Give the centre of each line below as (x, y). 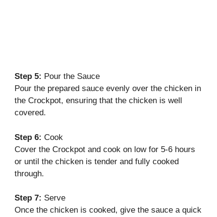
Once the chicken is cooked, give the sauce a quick (108, 210)
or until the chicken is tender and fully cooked (97, 161)
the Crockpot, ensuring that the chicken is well (98, 101)
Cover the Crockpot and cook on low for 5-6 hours (105, 149)
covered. (30, 113)
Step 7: (28, 198)
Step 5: (28, 77)
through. (29, 173)
